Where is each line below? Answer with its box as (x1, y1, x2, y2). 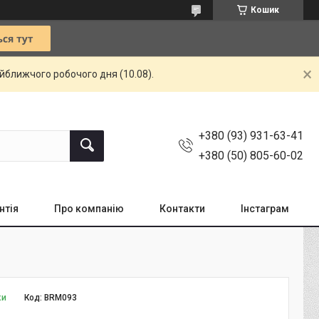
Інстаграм (241, 203, 289, 214)
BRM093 (44, 293, 78, 303)
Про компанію (54, 203, 124, 214)
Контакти (159, 203, 205, 214)
